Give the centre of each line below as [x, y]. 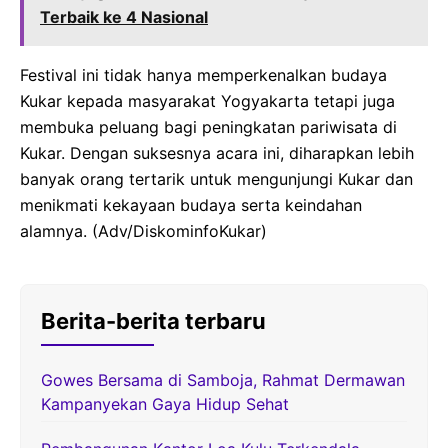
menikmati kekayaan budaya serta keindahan [191, 205]
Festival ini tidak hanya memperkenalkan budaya [203, 75]
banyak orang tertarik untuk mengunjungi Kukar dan [216, 179]
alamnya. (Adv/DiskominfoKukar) [143, 231]
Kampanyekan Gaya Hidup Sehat [165, 404]
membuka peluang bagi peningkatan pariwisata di [208, 127]
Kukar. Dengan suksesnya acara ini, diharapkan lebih [217, 153]
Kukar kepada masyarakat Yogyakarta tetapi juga [207, 101]
